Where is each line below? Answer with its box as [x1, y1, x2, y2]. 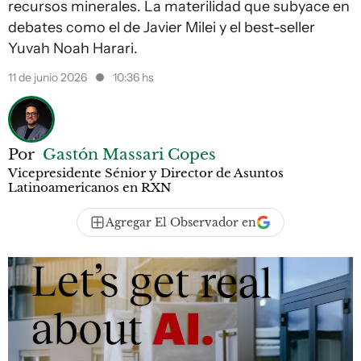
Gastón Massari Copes [43, 144, 216, 164]
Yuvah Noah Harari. [8, 39, 138, 57]
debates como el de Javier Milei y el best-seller [8, 19, 315, 36]
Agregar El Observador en [106, 215, 256, 230]
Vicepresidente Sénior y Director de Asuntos [8, 165, 284, 180]
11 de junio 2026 [8, 70, 89, 85]
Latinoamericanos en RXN [8, 180, 172, 195]
